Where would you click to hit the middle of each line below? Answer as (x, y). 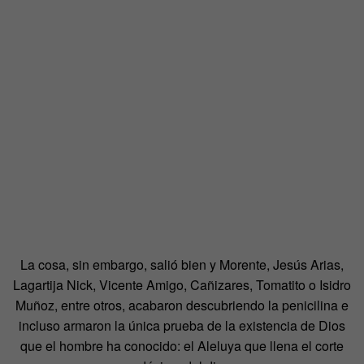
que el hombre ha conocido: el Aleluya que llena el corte (182, 345)
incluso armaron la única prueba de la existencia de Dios (182, 325)
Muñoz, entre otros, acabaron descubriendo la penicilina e (182, 305)
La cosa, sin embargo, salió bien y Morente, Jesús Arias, (182, 264)
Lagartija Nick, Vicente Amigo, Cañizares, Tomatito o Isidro (182, 284)
